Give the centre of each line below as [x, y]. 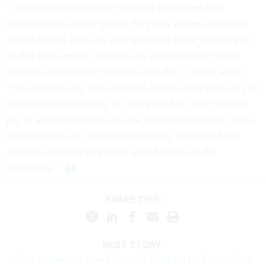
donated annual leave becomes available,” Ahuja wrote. [126, 71]
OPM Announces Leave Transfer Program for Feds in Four [133, 259]
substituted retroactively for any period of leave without [126, 103]
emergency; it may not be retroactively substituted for [122, 135]
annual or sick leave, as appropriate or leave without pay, [129, 39]
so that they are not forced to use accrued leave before [123, 55]
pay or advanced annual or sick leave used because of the [129, 119]
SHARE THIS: [136, 200]
